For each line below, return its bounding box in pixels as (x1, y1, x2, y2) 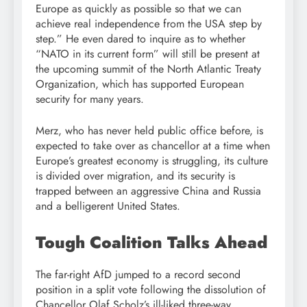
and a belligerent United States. (36, 197, 180, 214)
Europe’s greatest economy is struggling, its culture (36, 152, 268, 169)
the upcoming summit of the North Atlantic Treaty (36, 60, 261, 77)
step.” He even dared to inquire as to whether (36, 30, 245, 47)
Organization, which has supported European (36, 75, 244, 92)
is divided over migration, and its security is (36, 167, 235, 184)
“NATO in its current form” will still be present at (36, 45, 260, 62)
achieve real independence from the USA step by (36, 15, 262, 32)
